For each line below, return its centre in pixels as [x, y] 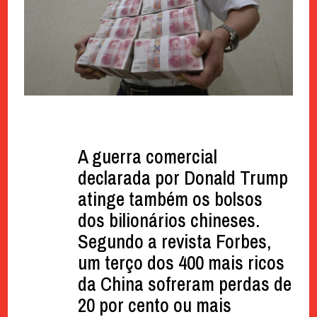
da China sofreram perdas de [184, 283]
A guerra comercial [147, 156]
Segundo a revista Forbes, [174, 241]
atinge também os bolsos [170, 198]
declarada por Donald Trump [183, 177]
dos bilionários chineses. [168, 220]
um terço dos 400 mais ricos [181, 262]
